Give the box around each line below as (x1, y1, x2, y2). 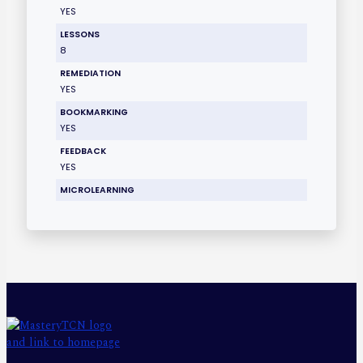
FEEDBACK (60, 144, 107, 157)
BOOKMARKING (60, 105, 129, 118)
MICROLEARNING (60, 183, 135, 196)
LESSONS (60, 28, 100, 41)
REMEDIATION (60, 66, 122, 79)
